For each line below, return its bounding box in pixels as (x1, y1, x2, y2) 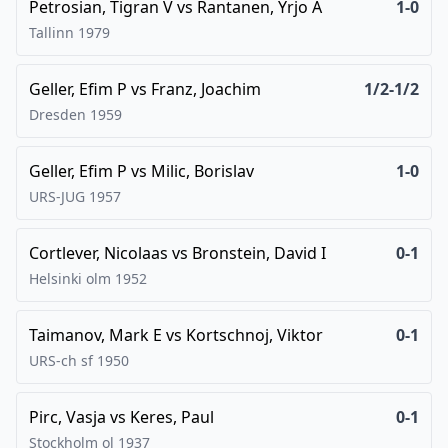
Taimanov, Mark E (29, 324, 162, 346)
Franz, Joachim (151, 78, 261, 100)
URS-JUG (29, 187, 85, 206)
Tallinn (29, 23, 74, 42)
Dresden (29, 105, 86, 124)
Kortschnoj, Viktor (186, 324, 323, 346)
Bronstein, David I (192, 242, 326, 264)
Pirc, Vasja (29, 406, 106, 428)
